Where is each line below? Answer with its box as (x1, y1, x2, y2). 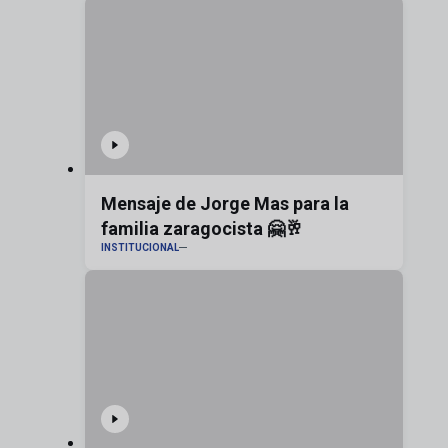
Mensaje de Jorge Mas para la (100, 193, 349, 215)
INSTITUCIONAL (100, 242, 179, 254)
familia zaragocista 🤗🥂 (100, 218, 303, 240)
